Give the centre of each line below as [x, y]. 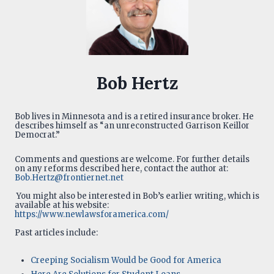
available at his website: [62, 206]
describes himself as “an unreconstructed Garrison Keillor [132, 125]
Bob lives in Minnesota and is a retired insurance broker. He [134, 116]
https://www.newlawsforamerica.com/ [92, 215]
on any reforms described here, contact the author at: [121, 169]
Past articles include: [56, 233]
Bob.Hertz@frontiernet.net [69, 178]
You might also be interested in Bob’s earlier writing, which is [137, 196]
